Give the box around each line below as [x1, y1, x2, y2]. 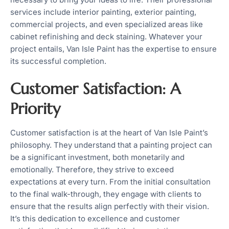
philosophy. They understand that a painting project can [10, 140, 212, 150]
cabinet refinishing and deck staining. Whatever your [10, 31, 202, 41]
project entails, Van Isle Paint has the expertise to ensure [10, 43, 217, 54]
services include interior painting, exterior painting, [10, 7, 196, 17]
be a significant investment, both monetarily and [10, 152, 185, 163]
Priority [10, 99, 60, 119]
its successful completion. [10, 56, 106, 66]
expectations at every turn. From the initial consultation [10, 177, 211, 187]
